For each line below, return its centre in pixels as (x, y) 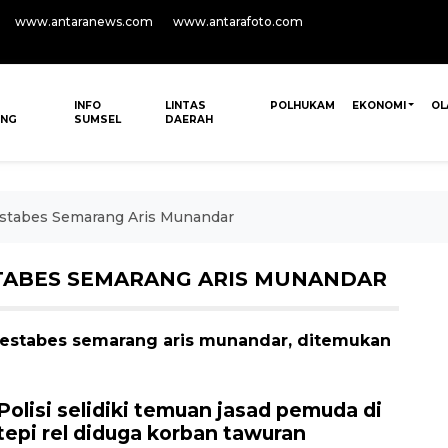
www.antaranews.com (84, 21)
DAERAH (188, 119)
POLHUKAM (302, 105)
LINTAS (185, 105)
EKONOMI (378, 105)
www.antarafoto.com (238, 21)
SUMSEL (98, 119)
